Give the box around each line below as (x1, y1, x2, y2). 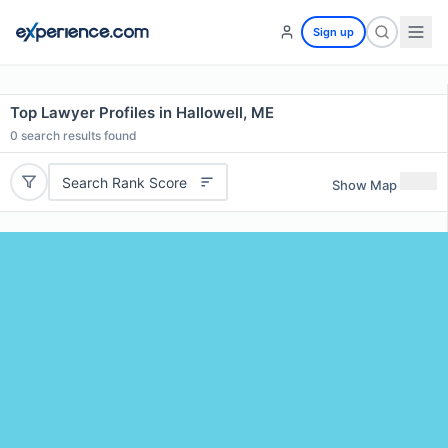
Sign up (313, 25, 354, 39)
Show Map (332, 176, 397, 193)
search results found (18, 128, 137, 143)
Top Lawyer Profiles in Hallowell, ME (10, 103, 274, 122)
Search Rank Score (61, 173, 187, 191)
